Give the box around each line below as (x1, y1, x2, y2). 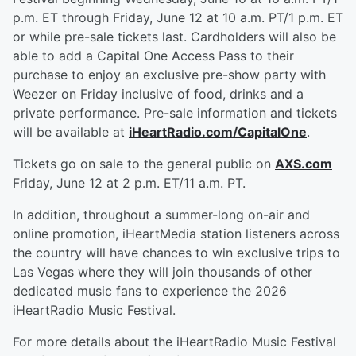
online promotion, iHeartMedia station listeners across (13, 225, 339, 242)
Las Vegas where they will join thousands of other (13, 263, 312, 280)
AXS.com (275, 155, 332, 172)
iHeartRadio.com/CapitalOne (129, 123, 307, 140)
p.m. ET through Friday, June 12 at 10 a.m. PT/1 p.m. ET (13, 9, 343, 25)
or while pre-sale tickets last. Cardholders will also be (13, 28, 336, 44)
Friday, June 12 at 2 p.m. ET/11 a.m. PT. (13, 174, 246, 191)
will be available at (13, 123, 129, 140)
